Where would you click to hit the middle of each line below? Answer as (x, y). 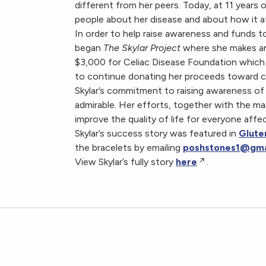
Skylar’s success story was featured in (157, 133)
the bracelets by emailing (129, 148)
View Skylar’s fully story (125, 162)
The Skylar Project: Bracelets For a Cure (159, 176)
